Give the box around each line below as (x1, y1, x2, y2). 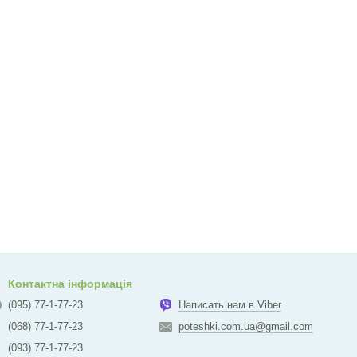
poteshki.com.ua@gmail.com (178, 320, 313, 332)
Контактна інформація (8, 277, 132, 290)
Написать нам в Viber (178, 299, 281, 311)
